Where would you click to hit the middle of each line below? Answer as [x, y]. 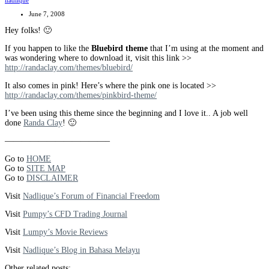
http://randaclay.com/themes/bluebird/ [69, 68]
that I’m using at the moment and [206, 49]
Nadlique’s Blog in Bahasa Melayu [81, 250]
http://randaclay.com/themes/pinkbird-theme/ [81, 95]
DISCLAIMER [52, 178]
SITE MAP [46, 169]
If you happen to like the [48, 49]
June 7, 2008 [47, 14]
